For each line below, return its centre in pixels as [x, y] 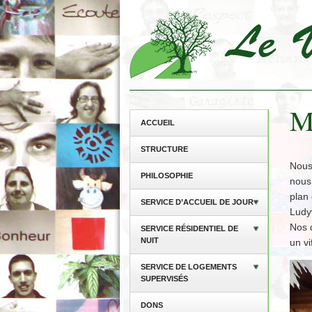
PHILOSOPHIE [166, 175]
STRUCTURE [164, 149]
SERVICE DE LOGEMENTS [188, 267]
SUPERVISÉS [164, 279]
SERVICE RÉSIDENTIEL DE [189, 228]
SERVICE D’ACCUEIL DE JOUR [197, 202]
